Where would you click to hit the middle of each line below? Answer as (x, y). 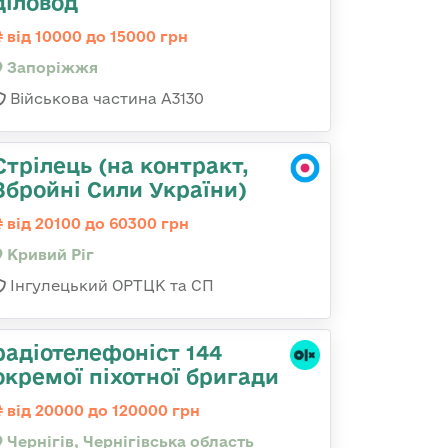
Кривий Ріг (48, 254)
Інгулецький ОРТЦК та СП (110, 285)
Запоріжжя (50, 67)
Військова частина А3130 (105, 98)
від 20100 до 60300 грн (96, 223)
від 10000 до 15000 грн (95, 36)
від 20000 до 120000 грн (101, 410)
